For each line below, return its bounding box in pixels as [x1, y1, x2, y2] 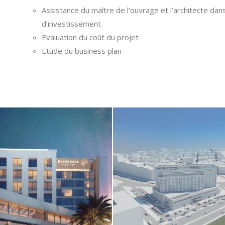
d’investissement [42, 19, 101, 29]
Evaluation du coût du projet [42, 32, 139, 43]
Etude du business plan [42, 46, 122, 56]
